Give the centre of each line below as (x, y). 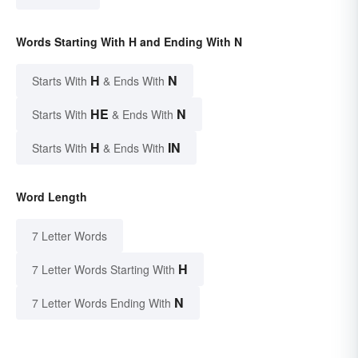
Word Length (52, 197)
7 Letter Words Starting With (103, 270)
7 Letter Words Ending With (101, 303)
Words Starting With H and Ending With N (129, 42)
